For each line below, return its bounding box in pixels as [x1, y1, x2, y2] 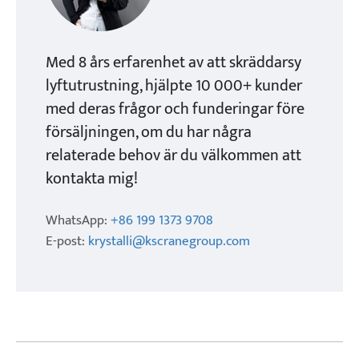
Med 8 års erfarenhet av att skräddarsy [46, 49, 302, 76]
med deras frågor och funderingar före [46, 95, 305, 123]
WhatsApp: [46, 208, 111, 232]
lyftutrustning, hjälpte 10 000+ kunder [46, 72, 303, 99]
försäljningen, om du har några [46, 119, 252, 146]
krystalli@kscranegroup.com [88, 229, 251, 253]
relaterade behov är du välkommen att [46, 142, 302, 169]
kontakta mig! [46, 165, 139, 192]
